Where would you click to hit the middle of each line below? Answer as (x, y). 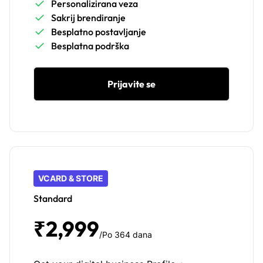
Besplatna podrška (90, 46)
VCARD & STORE (71, 178)
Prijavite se (131, 84)
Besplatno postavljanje (99, 32)
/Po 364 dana (126, 235)
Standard (53, 199)
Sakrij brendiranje (88, 18)
